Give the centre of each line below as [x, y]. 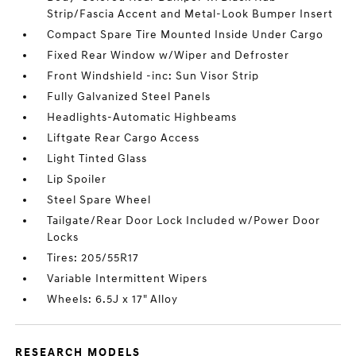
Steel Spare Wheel [99, 200]
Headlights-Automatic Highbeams [142, 117]
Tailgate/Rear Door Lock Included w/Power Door [184, 221]
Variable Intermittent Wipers [128, 279]
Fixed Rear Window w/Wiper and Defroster [168, 55]
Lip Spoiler [77, 179]
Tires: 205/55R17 [93, 258]
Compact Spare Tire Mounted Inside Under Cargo [186, 35]
